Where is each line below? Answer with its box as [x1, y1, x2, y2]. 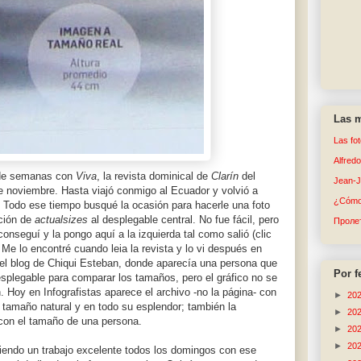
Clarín [211, 170, 239, 183]
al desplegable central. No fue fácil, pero [88, 214, 279, 226]
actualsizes [35, 214, 88, 226]
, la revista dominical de [97, 170, 211, 183]
